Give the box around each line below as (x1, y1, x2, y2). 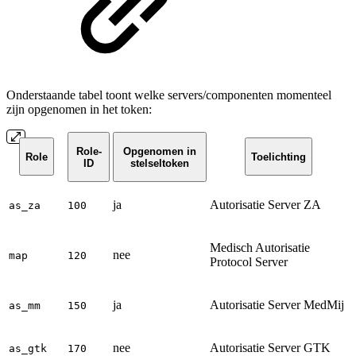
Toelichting (251, 150, 306, 163)
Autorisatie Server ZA (210, 198, 321, 212)
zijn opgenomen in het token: (6, 103, 152, 117)
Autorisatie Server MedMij (210, 298, 344, 312)
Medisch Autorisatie (210, 241, 310, 255)
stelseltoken (130, 157, 189, 169)
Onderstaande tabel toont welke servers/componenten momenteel (6, 88, 331, 103)
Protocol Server (210, 255, 288, 269)
